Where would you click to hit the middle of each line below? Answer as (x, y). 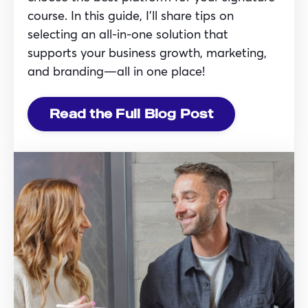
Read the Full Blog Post (131, 114)
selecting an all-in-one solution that (128, 33)
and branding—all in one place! (116, 70)
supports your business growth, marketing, (147, 52)
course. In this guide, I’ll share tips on (131, 15)
